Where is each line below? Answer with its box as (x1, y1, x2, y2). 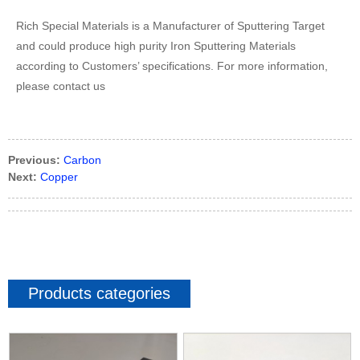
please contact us (16, 79, 105, 92)
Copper (40, 170, 78, 183)
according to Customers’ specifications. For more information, (16, 59, 328, 72)
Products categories (28, 284, 170, 302)
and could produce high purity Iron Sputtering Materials (16, 39, 296, 52)
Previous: (8, 153, 60, 166)
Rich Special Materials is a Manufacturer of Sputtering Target (16, 18, 325, 32)
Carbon (63, 153, 101, 166)
